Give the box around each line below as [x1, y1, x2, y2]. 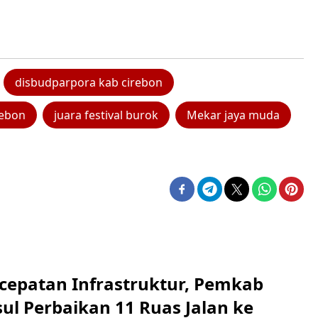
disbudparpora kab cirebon [15, 75, 163, 91]
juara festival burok [54, 107, 158, 124]
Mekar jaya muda [187, 107, 280, 124]
